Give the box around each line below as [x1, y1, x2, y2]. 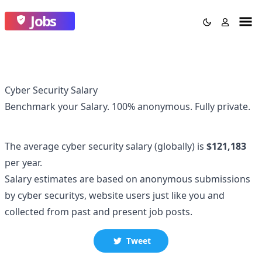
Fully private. [195, 100, 250, 113]
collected [5, 205, 47, 218]
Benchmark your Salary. [5, 100, 112, 113]
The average [5, 140, 61, 153]
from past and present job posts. [47, 205, 192, 218]
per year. [5, 156, 42, 169]
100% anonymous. [112, 100, 195, 113]
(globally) [154, 140, 195, 153]
